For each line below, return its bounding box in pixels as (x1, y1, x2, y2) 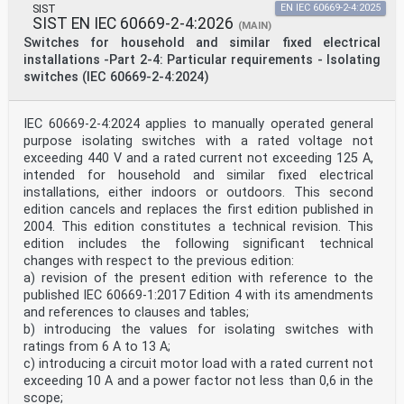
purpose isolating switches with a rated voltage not (23, 133, 373, 150)
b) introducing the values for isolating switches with (23, 322, 373, 338)
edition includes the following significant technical (23, 236, 373, 252)
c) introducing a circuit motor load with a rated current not (23, 356, 373, 372)
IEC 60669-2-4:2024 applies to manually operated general (23, 116, 373, 133)
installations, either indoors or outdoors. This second (23, 185, 373, 201)
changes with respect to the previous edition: (23, 253, 294, 270)
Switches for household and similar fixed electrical (23, 35, 381, 51)
